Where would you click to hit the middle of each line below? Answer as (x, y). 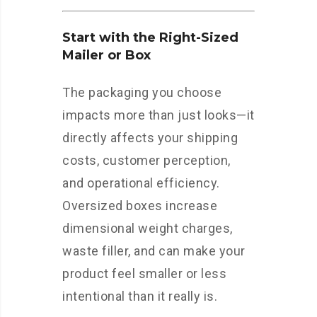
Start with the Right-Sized (150, 38)
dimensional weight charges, (148, 229)
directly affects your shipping (150, 138)
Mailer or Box (106, 56)
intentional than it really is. (140, 296)
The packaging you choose (142, 93)
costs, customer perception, (146, 161)
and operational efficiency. (141, 183)
